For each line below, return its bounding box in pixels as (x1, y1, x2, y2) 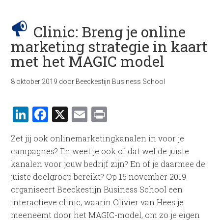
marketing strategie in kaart (11, 37, 208, 56)
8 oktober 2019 (11, 78, 58, 85)
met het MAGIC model (11, 52, 165, 71)
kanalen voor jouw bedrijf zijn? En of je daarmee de (11, 159, 206, 169)
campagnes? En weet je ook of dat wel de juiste (11, 146, 190, 156)
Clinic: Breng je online (33, 22, 186, 41)
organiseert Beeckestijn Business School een (11, 184, 183, 194)
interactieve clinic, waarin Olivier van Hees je (11, 197, 184, 207)
